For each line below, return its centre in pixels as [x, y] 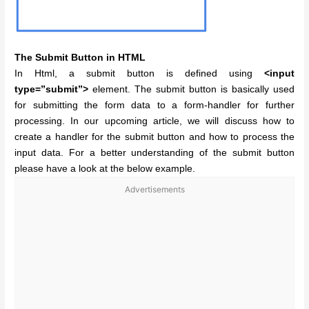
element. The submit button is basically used [191, 89]
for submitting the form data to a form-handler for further [154, 105]
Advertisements [154, 189]
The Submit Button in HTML [80, 57]
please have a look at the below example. [105, 168]
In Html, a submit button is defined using [139, 73]
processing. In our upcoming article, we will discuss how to [154, 121]
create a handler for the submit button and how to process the [154, 137]
